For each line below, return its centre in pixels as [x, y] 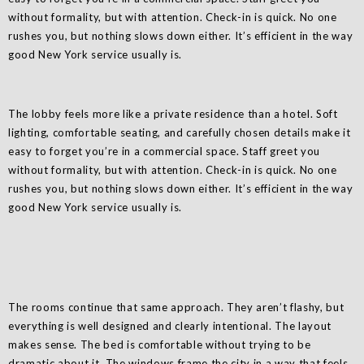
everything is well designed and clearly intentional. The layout [170, 326]
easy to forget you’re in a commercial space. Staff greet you [164, 152]
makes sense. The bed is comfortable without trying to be [160, 345]
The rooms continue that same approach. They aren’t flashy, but [176, 308]
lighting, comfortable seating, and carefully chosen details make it [180, 133]
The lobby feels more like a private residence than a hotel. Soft [173, 114]
